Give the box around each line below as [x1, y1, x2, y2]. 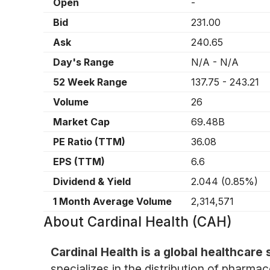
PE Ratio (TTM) [53, 136, 125, 148]
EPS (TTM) [53, 155, 105, 168]
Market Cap [53, 116, 110, 128]
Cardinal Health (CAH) [87, 213, 232, 230]
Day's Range [53, 56, 114, 69]
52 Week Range [53, 76, 127, 89]
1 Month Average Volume [53, 195, 172, 208]
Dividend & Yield [53, 175, 131, 188]
